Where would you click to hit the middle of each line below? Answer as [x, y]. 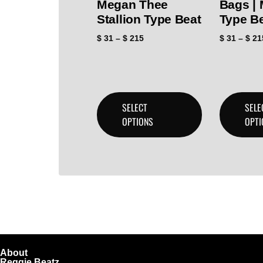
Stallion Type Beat [149, 19]
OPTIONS [138, 122]
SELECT [135, 108]
